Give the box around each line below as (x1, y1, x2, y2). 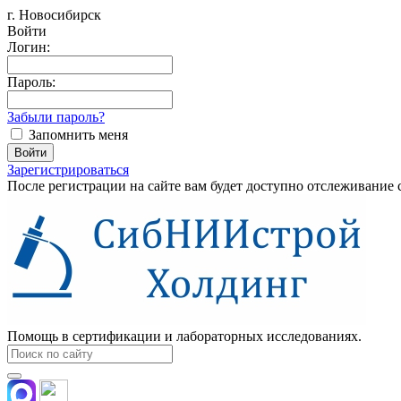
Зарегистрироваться (7, 162, 129, 177)
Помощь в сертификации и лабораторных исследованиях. (7, 328, 362, 344)
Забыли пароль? (7, 109, 105, 124)
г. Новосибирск (7, 7, 101, 22)
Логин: (7, 39, 50, 55)
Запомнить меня (29, 127, 128, 142)
